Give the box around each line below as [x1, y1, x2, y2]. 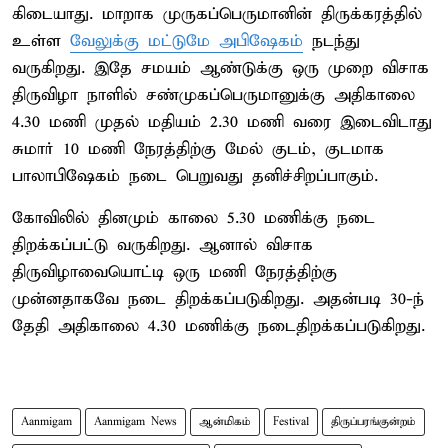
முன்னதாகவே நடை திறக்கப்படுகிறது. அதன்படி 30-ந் [12, 288, 424, 310]
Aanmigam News [94, 414, 177, 429]
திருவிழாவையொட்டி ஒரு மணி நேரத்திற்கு [12, 261, 337, 283]
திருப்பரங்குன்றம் [331, 414, 416, 429]
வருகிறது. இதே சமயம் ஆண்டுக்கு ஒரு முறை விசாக [12, 57, 429, 79]
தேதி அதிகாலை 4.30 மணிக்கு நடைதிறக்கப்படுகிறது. [12, 315, 425, 337]
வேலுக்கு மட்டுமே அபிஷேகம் [70, 30, 303, 52]
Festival [273, 414, 309, 429]
